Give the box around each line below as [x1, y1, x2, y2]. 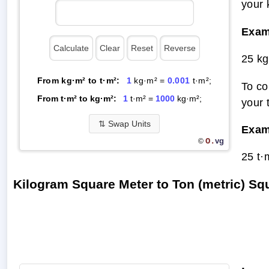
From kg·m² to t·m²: [37, 75, 120, 85]
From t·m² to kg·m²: [37, 93, 116, 103]
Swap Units [105, 118, 151, 128]
